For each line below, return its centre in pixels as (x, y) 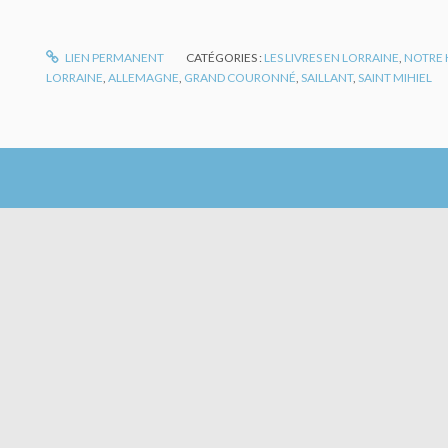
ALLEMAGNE (143, 77)
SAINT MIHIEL (395, 77)
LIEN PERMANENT (114, 57)
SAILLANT (327, 77)
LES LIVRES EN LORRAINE (332, 57)
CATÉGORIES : (225, 57)
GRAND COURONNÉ (240, 77)
